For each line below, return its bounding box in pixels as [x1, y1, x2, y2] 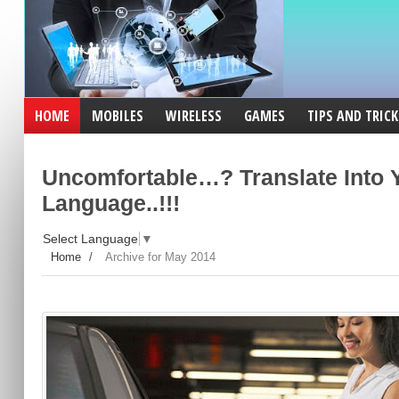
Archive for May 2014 [104, 249, 216, 264]
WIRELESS [165, 106, 222, 126]
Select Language [42, 231, 138, 246]
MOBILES [91, 106, 143, 126]
